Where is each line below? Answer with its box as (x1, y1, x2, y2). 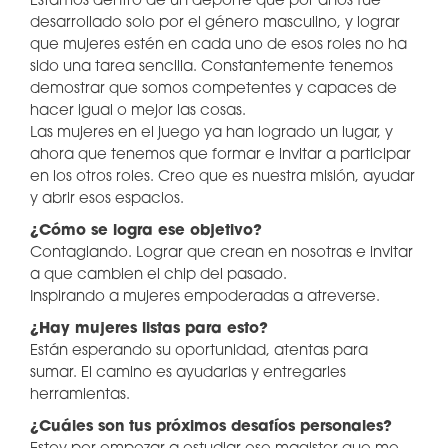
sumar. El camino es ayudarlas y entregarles (30, 366, 346, 381)
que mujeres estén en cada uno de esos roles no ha (30, 38, 407, 53)
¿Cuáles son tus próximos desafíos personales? (30, 420, 392, 435)
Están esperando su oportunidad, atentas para (30, 344, 368, 359)
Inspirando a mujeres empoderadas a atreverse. (30, 290, 380, 305)
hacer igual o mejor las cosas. (30, 104, 250, 119)
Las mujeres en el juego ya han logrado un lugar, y (30, 126, 393, 141)
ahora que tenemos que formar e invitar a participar (30, 148, 411, 163)
